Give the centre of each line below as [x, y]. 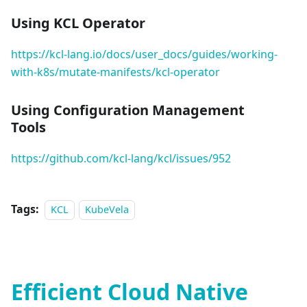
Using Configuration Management [128, 110]
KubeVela [107, 210]
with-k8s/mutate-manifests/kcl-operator [115, 72]
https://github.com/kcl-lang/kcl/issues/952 [121, 159]
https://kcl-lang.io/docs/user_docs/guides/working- [144, 54]
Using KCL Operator [78, 23]
